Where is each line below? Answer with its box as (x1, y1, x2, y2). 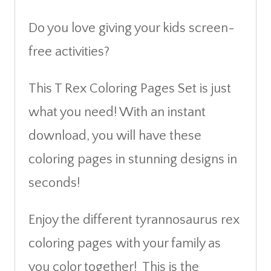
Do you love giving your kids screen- (28, 20, 235, 36)
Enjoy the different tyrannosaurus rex (28, 212, 240, 227)
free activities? (28, 44, 109, 59)
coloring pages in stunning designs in (28, 151, 237, 167)
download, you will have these (28, 128, 201, 143)
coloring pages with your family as (28, 235, 221, 251)
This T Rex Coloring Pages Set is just (28, 80, 231, 96)
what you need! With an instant (28, 104, 206, 120)
